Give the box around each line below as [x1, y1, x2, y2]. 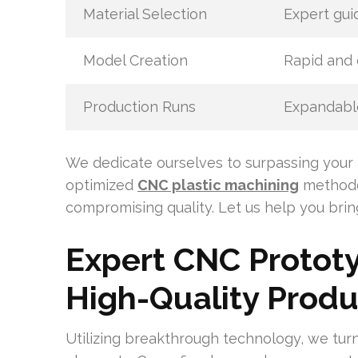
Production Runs [82, 98, 196, 115]
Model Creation [82, 52, 188, 69]
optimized [66, 177, 137, 193]
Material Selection [82, 6, 207, 22]
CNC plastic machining [137, 177, 299, 193]
